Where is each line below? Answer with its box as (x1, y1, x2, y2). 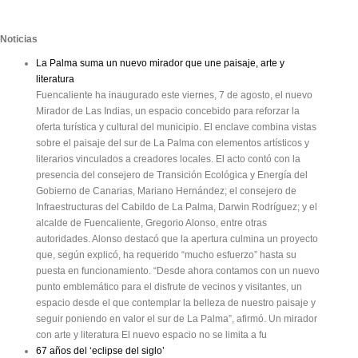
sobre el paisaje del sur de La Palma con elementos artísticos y (36, 137, 309, 149)
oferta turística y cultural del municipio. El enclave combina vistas (36, 121, 316, 133)
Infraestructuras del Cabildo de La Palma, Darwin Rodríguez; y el (36, 201, 317, 213)
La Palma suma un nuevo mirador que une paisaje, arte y (36, 58, 284, 70)
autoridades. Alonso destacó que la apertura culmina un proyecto (36, 233, 318, 245)
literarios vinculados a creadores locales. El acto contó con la (36, 153, 300, 165)
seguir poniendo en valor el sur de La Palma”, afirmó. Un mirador (36, 313, 317, 325)
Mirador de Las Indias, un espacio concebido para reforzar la (36, 105, 300, 117)
